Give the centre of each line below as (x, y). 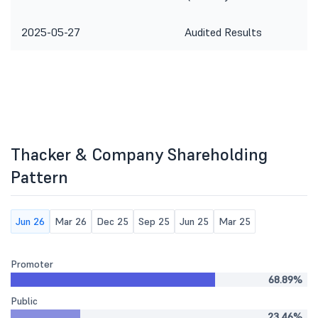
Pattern (39, 177)
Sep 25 (154, 221)
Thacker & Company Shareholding (139, 154)
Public (24, 301)
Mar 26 (71, 221)
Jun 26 (30, 221)
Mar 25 (235, 221)
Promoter (32, 264)
